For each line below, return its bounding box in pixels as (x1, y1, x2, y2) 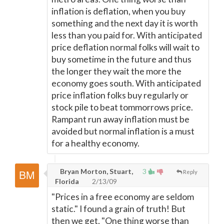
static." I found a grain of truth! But (51, 203, 185, 214)
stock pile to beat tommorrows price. (51, 102, 193, 112)
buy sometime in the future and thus (51, 54, 191, 64)
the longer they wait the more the (51, 66, 181, 76)
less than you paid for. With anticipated (51, 30, 202, 40)
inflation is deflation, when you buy (51, 6, 185, 16)
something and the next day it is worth (51, 18, 198, 28)
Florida (55, 177, 79, 185)
